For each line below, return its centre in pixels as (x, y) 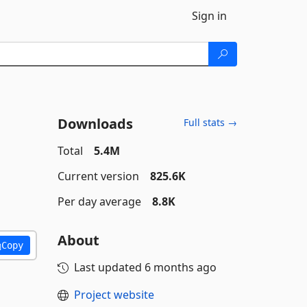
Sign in (209, 16)
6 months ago (180, 267)
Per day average (99, 201)
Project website (114, 295)
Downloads (95, 124)
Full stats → (210, 122)
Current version (98, 176)
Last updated (109, 267)
